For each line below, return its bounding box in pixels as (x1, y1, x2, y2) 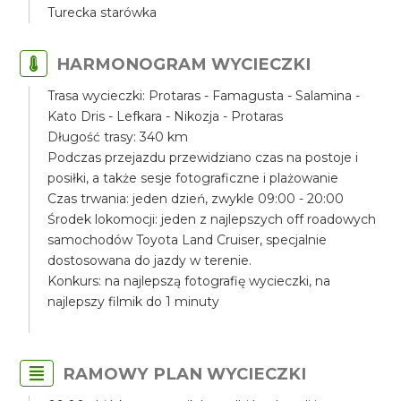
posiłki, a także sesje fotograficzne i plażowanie (47, 170, 339, 186)
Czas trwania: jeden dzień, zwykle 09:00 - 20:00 (47, 191, 345, 207)
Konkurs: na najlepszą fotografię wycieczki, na (47, 273, 331, 289)
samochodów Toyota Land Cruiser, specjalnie (47, 232, 328, 248)
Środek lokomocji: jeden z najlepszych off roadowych (47, 211, 377, 227)
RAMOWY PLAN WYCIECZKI (63, 363, 307, 384)
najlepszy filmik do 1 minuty (47, 294, 220, 310)
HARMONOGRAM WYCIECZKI (56, 54, 311, 74)
